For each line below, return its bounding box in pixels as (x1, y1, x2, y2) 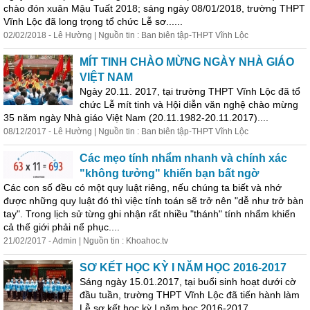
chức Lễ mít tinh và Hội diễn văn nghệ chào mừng (80, 99, 298, 110)
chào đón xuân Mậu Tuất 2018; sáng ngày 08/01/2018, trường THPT (3, 3, 305, 14)
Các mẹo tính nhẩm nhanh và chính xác (80, 152, 287, 164)
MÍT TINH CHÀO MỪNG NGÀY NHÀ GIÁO (80, 56, 294, 68)
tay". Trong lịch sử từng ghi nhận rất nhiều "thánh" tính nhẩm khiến (3, 208, 295, 219)
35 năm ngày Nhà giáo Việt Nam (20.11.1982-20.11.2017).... (3, 112, 268, 123)
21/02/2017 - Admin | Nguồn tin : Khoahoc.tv (3, 236, 168, 246)
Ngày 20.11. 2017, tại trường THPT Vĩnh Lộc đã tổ (80, 86, 300, 97)
